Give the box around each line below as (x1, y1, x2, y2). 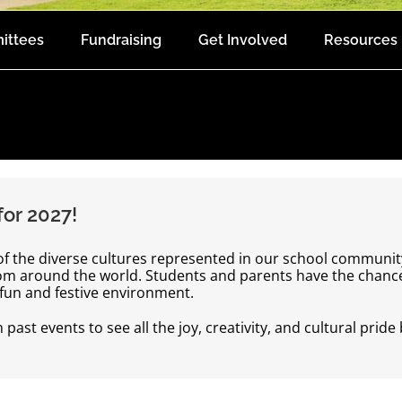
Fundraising (81, 31, 162, 48)
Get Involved (198, 31, 287, 48)
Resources (324, 31, 398, 48)
